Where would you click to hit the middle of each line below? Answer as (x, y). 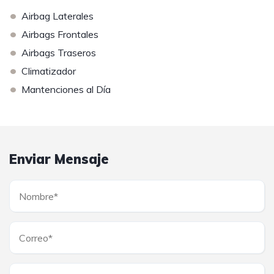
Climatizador (49, 71)
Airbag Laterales (57, 16)
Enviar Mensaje (59, 159)
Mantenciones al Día (66, 89)
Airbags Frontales (60, 34)
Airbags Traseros (59, 53)
